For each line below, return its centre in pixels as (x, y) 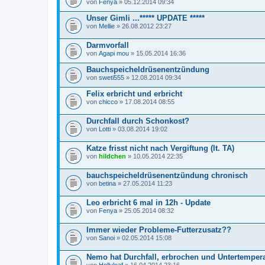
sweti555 (112, 77)
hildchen (112, 156)
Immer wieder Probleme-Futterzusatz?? (159, 230)
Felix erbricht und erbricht (134, 93)
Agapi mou (114, 53)
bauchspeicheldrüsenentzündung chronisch (167, 175)
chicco (108, 101)
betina (107, 183)
